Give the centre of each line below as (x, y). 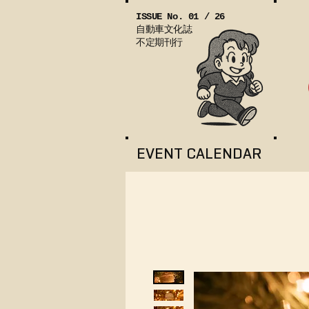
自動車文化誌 (164, 30)
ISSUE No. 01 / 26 (180, 17)
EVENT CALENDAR (199, 153)
